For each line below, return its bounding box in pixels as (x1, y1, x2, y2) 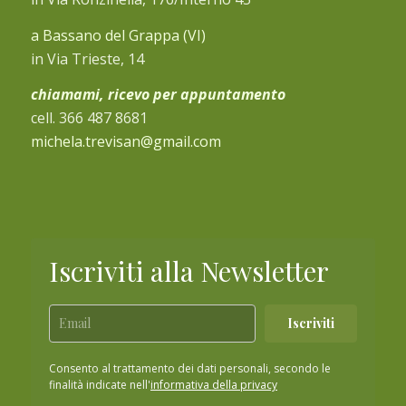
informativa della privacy (150, 377, 277, 393)
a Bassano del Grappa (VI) (30, 24, 206, 45)
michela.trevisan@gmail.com (30, 131, 221, 152)
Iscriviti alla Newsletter (48, 253, 329, 290)
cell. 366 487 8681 (30, 108, 148, 129)
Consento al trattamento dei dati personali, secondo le (48, 361, 331, 377)
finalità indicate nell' (48, 377, 150, 393)
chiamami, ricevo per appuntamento (30, 84, 285, 105)
